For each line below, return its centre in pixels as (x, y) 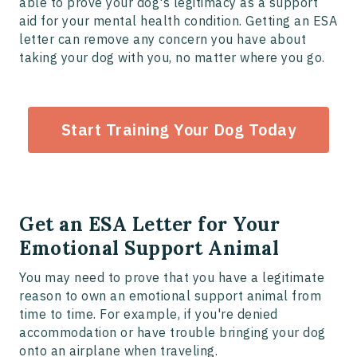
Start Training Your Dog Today (178, 130)
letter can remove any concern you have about (163, 39)
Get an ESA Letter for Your (149, 225)
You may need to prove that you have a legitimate (172, 278)
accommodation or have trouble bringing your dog (173, 333)
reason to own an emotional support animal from (170, 296)
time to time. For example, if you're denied (149, 314)
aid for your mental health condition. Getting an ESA (178, 21)
